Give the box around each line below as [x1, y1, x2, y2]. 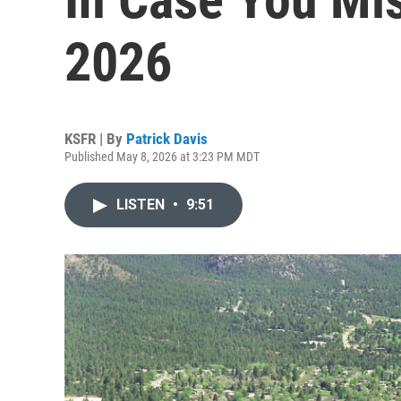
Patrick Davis [126, 130, 208, 148]
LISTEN [116, 196, 168, 213]
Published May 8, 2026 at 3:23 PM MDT [64, 149, 260, 164]
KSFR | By [64, 130, 126, 148]
